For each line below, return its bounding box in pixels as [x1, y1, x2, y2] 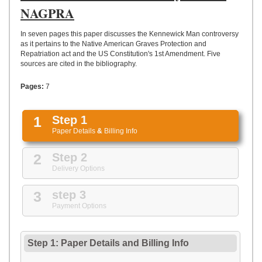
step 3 [52, 188, 86, 201]
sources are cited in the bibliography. [20, 60, 137, 68]
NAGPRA [20, 4, 74, 23]
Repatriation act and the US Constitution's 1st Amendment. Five [20, 50, 220, 58]
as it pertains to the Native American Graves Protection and [20, 40, 206, 48]
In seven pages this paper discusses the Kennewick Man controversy [20, 30, 239, 38]
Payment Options [52, 202, 106, 210]
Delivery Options [52, 164, 105, 173]
